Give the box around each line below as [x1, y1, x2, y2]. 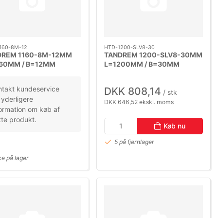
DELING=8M [104, 69, 145, 78]
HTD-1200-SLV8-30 [104, 44, 155, 51]
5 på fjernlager [114, 138, 155, 146]
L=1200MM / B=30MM [104, 60, 180, 69]
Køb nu [163, 121, 186, 130]
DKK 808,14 [104, 85, 162, 98]
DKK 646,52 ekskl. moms [104, 98, 174, 106]
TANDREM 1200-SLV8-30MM [104, 51, 203, 59]
